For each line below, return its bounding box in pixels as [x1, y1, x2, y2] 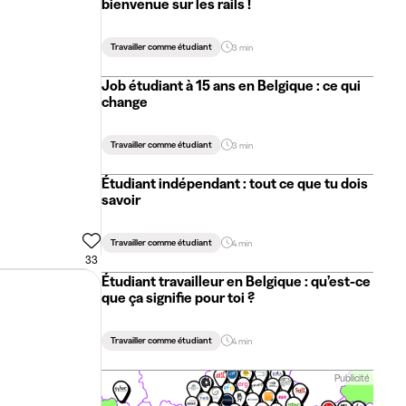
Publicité [334, 372, 370, 384]
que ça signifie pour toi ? [101, 288, 255, 306]
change [101, 92, 148, 111]
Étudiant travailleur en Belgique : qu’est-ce [101, 272, 371, 290]
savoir [101, 190, 140, 208]
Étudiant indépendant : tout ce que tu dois [101, 174, 368, 192]
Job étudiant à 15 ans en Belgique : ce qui [101, 76, 361, 94]
